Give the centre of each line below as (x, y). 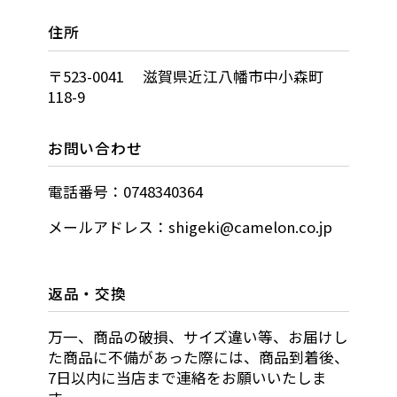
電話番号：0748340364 (125, 192)
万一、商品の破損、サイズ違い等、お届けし (198, 336)
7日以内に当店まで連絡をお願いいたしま (187, 377)
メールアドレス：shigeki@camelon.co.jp (190, 226)
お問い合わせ (95, 148)
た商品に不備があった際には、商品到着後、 (198, 357)
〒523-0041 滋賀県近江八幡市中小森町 (185, 76)
